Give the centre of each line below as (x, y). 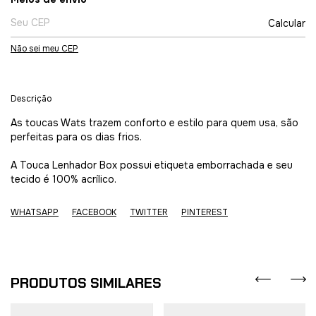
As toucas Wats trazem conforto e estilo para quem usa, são (154, 123)
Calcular (287, 23)
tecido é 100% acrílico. (63, 179)
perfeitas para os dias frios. (76, 137)
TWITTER (149, 212)
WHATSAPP (35, 212)
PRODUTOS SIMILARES (86, 283)
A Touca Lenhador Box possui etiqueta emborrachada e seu (152, 165)
